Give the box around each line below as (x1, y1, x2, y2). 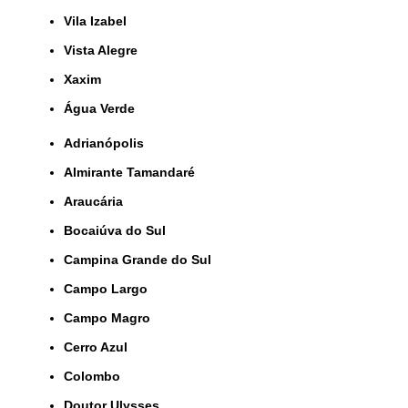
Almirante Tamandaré (73, 165, 195, 179)
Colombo (73, 369, 120, 383)
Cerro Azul (73, 340, 127, 354)
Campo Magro (73, 311, 150, 325)
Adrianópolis (73, 136, 144, 150)
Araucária (73, 194, 123, 209)
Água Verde (73, 101, 135, 116)
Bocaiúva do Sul (73, 223, 166, 238)
